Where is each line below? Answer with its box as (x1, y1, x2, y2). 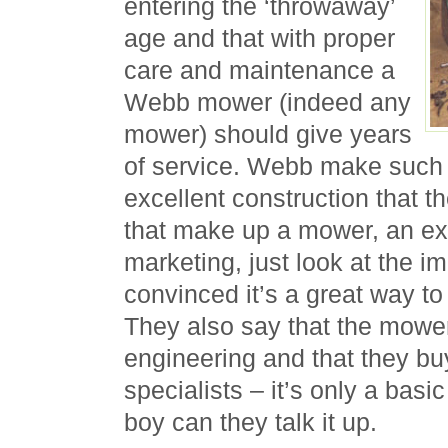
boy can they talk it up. (124, 408, 377, 436)
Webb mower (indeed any (124, 88, 411, 116)
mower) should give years (124, 120, 412, 148)
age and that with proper (124, 24, 395, 52)
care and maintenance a (124, 56, 395, 84)
